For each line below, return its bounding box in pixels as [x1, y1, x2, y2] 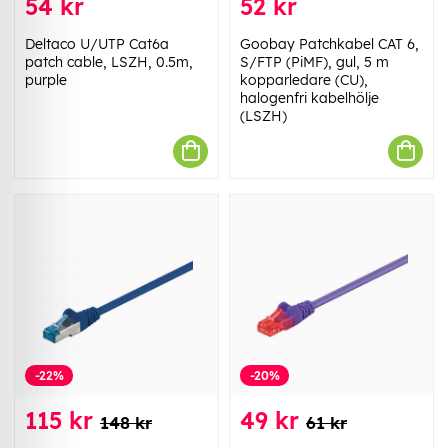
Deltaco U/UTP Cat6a [25, 34, 169, 53]
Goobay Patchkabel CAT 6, [240, 34, 419, 53]
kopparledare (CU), [240, 70, 368, 89]
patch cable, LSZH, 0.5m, [25, 52, 193, 71]
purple [25, 70, 67, 89]
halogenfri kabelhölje [240, 88, 379, 107]
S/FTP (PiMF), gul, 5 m [240, 52, 389, 71]
